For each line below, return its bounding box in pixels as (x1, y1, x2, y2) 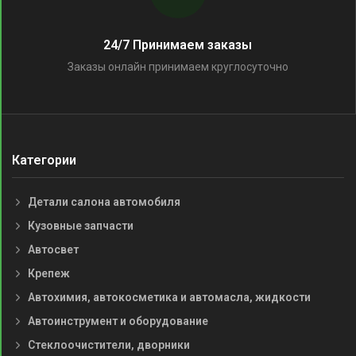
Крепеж (28, 267, 70, 281)
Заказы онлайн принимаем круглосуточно (67, 60, 288, 73)
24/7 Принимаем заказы (103, 37, 252, 52)
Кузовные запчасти (28, 219, 133, 233)
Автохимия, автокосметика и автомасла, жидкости (28, 291, 311, 304)
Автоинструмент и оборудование (28, 315, 208, 328)
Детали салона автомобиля (28, 195, 180, 209)
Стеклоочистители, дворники (28, 339, 190, 352)
